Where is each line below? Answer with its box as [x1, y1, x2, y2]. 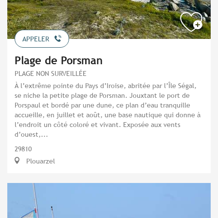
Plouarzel [24, 156, 55, 165]
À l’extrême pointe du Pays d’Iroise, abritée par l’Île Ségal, [15, 81, 197, 90]
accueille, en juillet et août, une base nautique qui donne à [15, 110, 200, 119]
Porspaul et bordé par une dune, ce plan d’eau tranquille [15, 100, 190, 109]
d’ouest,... [15, 129, 48, 138]
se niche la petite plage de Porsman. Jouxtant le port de [15, 91, 190, 99]
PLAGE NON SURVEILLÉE [15, 69, 87, 77]
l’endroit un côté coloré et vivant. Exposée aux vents [15, 120, 181, 128]
